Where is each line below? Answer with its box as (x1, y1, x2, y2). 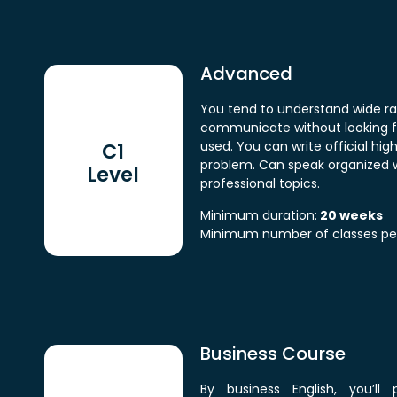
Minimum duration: (199, 206, 317, 224)
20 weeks (316, 206, 383, 224)
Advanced (199, 61, 292, 87)
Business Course (199, 340, 346, 366)
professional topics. (199, 175, 320, 193)
